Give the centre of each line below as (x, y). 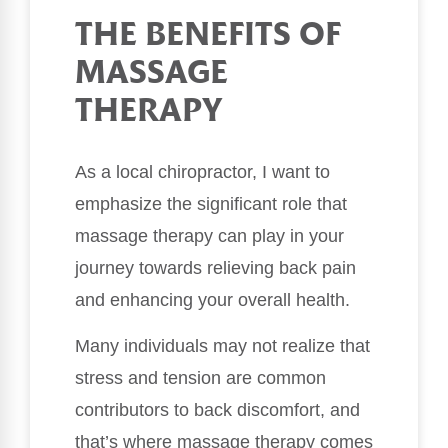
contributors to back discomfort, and (217, 410)
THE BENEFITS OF (207, 36)
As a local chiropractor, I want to (202, 171)
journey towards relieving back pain (215, 267)
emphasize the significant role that (211, 203)
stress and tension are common (200, 378)
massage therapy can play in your (209, 235)
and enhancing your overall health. (212, 299)
